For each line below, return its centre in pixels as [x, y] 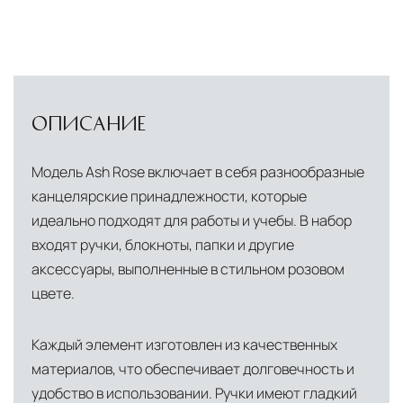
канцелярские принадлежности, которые [169, 197]
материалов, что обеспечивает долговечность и [193, 369]
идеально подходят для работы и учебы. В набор [192, 221]
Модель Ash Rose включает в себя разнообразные [198, 172]
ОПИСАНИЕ [89, 123]
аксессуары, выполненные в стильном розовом [188, 269]
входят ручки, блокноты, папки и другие [163, 245]
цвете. [53, 294]
